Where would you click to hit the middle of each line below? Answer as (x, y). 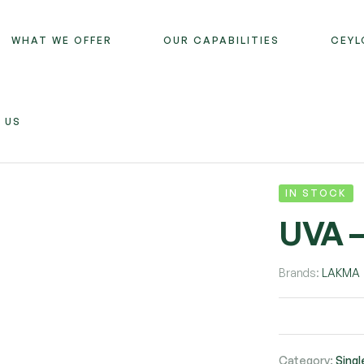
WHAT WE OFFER (62, 40)
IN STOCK (316, 193)
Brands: (301, 273)
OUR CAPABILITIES (222, 40)
